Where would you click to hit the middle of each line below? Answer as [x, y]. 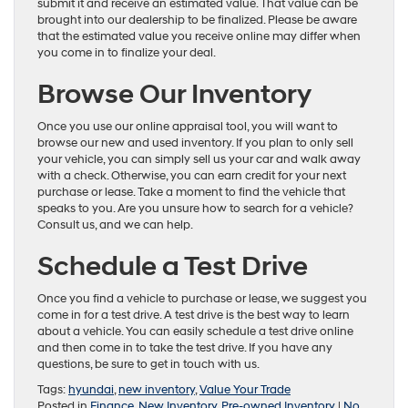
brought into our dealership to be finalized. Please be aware [197, 20]
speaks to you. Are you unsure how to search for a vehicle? [195, 208]
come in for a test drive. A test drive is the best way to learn [194, 315]
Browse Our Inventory [174, 94]
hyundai [91, 389]
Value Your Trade [245, 389]
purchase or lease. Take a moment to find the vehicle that [191, 192]
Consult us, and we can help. [115, 224]
